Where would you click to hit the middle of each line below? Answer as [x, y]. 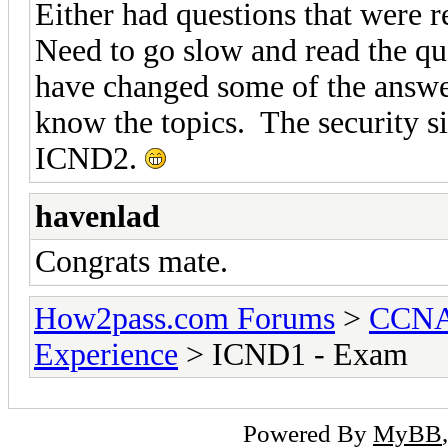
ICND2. [90, 158]
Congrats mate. [135, 261]
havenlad [97, 216]
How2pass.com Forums [184, 318]
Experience [106, 354]
